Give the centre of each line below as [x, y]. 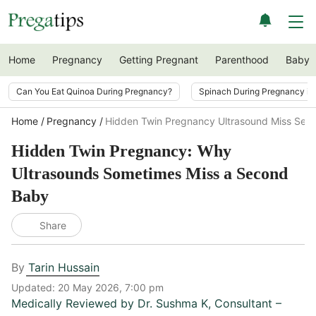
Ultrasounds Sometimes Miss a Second [150, 174]
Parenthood [242, 60]
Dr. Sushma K [173, 303]
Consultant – [248, 303]
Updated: [35, 287]
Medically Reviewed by [74, 303]
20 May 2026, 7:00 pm [111, 287]
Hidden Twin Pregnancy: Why [121, 151]
